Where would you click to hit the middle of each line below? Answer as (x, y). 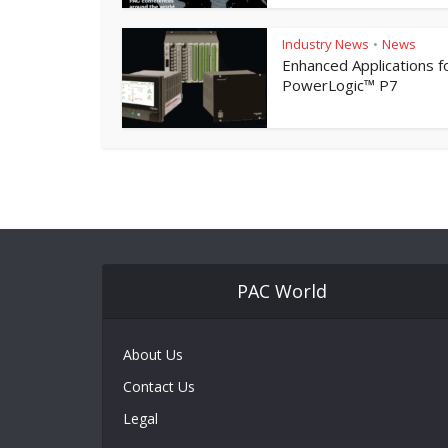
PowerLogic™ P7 (340, 85)
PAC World (281, 290)
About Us (153, 353)
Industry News (325, 44)
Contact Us (159, 385)
